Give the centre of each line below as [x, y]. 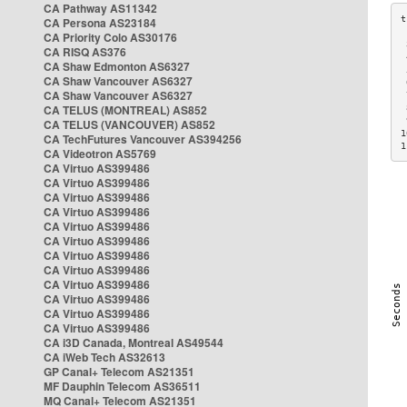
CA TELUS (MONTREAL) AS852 [125, 110]
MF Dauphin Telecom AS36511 [122, 386]
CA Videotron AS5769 [100, 154]
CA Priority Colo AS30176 [110, 37]
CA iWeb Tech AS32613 [104, 357]
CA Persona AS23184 [100, 23]
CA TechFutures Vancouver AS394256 [143, 139]
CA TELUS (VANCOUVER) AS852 [129, 124]
